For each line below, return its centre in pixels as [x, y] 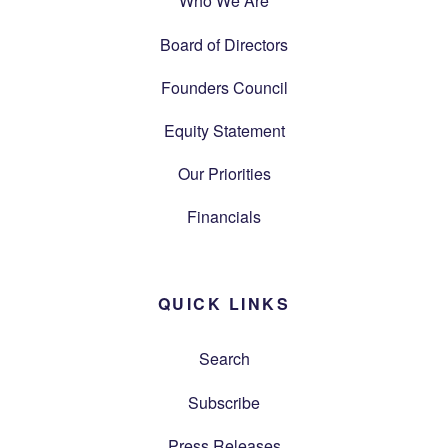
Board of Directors [224, 44]
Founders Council [224, 87]
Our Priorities [224, 174]
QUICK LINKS [224, 304]
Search [224, 359]
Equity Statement [224, 130]
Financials [224, 217]
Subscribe [224, 402]
